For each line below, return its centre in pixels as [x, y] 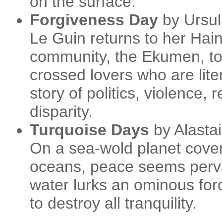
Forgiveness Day [94, 20]
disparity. [61, 111]
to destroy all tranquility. [113, 203]
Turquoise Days [89, 130]
